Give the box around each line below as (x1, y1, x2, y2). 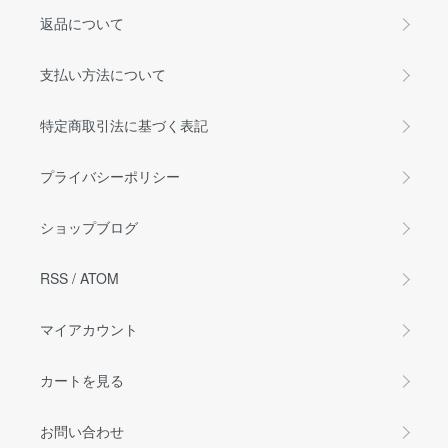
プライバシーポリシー (40, 166, 180, 186)
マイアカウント (40, 319, 138, 339)
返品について (40, 13, 124, 33)
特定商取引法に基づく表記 (40, 115, 208, 135)
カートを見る (40, 370, 124, 390)
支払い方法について (40, 64, 166, 84)
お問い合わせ (40, 421, 124, 441)
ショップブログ (40, 217, 138, 237)
